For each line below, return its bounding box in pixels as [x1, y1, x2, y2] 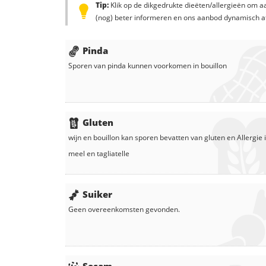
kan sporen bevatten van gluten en [119, 132, 237, 143]
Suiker [83, 188, 112, 201]
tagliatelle [97, 148, 129, 159]
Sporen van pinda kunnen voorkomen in [68, 61, 201, 71]
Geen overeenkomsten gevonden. [68, 204, 180, 215]
